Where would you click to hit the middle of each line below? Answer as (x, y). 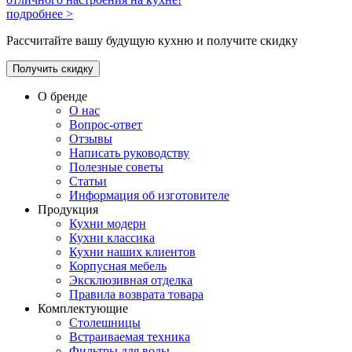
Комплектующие (83, 308)
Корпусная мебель (118, 266)
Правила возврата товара (136, 294)
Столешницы (105, 322)
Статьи (88, 181)
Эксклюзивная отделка (131, 280)
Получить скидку (53, 68)
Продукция (68, 209)
